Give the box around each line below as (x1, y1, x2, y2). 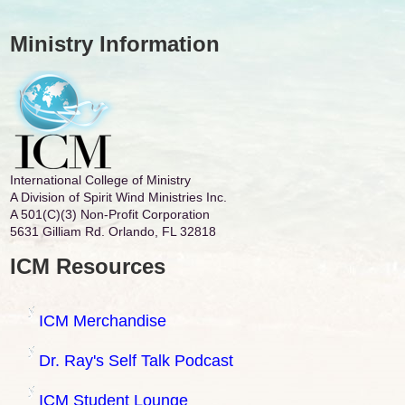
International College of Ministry (10, 172, 191, 187)
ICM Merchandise (39, 311, 166, 330)
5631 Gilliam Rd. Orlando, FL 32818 (10, 223, 216, 239)
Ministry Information (10, 31, 220, 56)
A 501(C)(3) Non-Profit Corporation (10, 206, 210, 221)
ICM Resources (10, 253, 165, 278)
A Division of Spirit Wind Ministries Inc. (10, 189, 227, 204)
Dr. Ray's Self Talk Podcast (39, 351, 233, 370)
